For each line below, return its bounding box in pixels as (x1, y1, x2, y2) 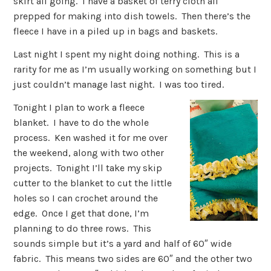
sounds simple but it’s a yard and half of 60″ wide (13, 238, 232, 250)
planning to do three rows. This (13, 223, 152, 235)
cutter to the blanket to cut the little (13, 177, 172, 189)
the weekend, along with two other (13, 147, 165, 159)
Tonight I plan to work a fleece (13, 102, 145, 114)
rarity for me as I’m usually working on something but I (13, 64, 257, 76)
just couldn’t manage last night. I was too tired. (13, 79, 224, 91)
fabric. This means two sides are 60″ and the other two (13, 253, 253, 265)
